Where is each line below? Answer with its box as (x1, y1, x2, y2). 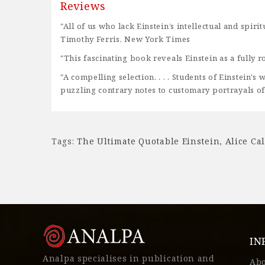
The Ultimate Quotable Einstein (77, 135, 220, 147)
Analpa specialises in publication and (43, 253, 215, 264)
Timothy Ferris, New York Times (60, 34, 190, 44)
